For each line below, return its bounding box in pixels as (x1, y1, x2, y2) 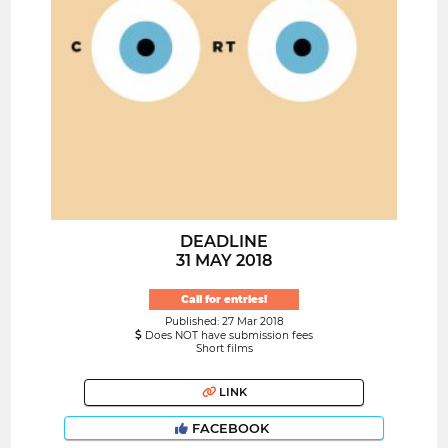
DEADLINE (180, 232, 268, 252)
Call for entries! (181, 292, 267, 306)
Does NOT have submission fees (142, 328, 313, 342)
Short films (195, 341, 253, 355)
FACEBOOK (188, 420, 273, 436)
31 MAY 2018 (176, 251, 272, 271)
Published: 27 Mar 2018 (164, 314, 284, 328)
